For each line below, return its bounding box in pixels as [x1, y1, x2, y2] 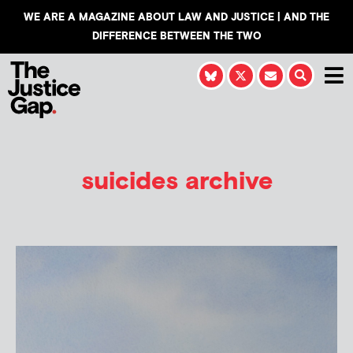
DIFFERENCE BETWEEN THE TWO [91, 30, 262, 43]
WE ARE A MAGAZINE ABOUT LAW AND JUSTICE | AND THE [24, 11, 329, 24]
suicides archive [80, 165, 273, 198]
